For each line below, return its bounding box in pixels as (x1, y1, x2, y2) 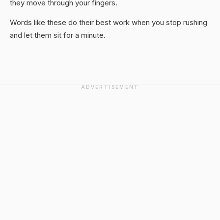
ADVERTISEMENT (81, 84, 139, 90)
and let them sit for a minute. (10, 30, 106, 40)
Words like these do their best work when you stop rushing (10, 18, 207, 27)
